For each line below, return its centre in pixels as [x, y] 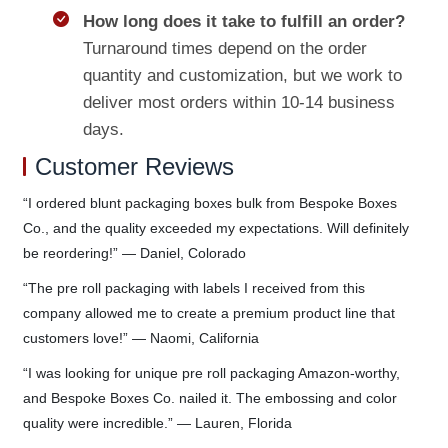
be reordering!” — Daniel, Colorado [134, 252]
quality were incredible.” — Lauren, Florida [157, 422]
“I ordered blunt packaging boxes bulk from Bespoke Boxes [209, 202]
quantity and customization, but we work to [242, 75]
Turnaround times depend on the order [224, 48]
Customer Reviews [134, 166]
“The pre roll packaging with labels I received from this [193, 287]
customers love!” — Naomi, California [140, 337]
